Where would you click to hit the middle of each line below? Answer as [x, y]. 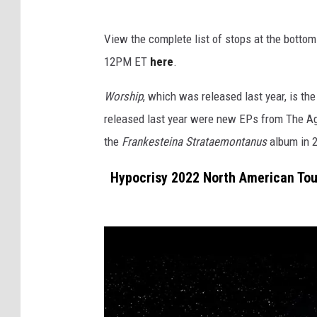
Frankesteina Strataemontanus [196, 142]
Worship [123, 97]
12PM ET [127, 62]
